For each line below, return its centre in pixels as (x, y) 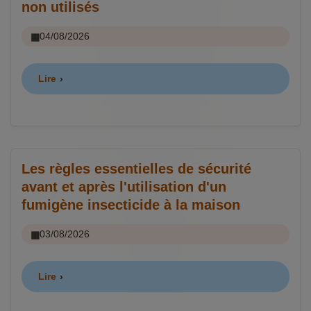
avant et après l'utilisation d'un (124, 187)
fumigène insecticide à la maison (131, 205)
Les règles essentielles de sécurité (136, 169)
